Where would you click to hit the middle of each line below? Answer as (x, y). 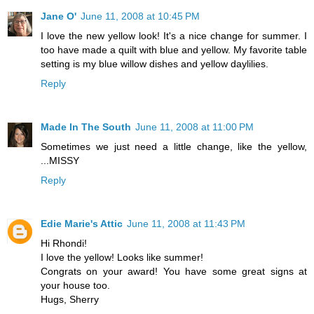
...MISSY (60, 160)
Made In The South (86, 127)
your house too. (75, 285)
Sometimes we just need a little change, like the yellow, (174, 146)
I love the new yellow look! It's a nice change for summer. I (174, 35)
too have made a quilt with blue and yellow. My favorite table (174, 49)
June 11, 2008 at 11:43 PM (186, 223)
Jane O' (59, 16)
